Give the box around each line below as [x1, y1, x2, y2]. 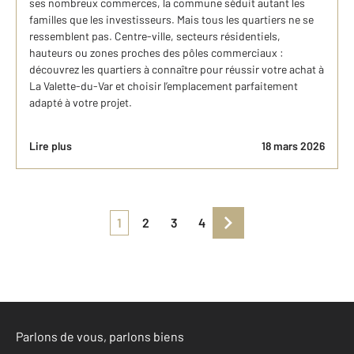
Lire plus [29, 139, 72, 153]
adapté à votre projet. [29, 96, 132, 110]
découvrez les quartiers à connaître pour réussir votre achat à [29, 62, 324, 77]
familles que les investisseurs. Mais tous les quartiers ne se [29, 13, 314, 27]
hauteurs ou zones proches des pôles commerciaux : [29, 46, 284, 60]
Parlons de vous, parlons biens [16, 329, 184, 345]
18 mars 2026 [262, 139, 325, 153]
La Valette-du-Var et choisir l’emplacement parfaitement [29, 79, 298, 93]
